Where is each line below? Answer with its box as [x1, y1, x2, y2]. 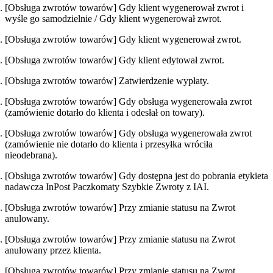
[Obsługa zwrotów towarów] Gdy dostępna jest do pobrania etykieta [5, 171, 268, 182]
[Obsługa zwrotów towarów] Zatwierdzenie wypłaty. [5, 76, 211, 87]
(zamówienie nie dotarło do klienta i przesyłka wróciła [5, 139, 213, 150]
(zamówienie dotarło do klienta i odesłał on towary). [5, 107, 207, 118]
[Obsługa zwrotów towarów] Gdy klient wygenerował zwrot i [5, 2, 244, 13]
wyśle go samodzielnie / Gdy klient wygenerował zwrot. [5, 13, 224, 24]
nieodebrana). [5, 150, 60, 161]
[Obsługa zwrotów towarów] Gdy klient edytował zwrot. [5, 55, 227, 66]
